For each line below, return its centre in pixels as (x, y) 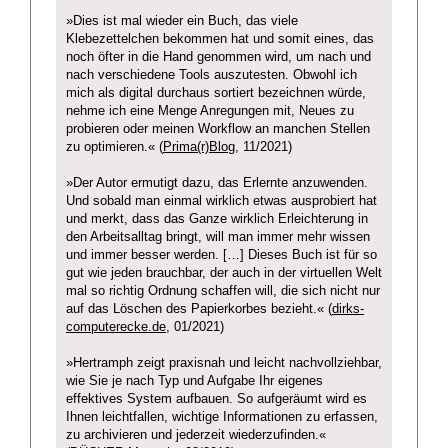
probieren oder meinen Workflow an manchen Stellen (218, 129)
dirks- (348, 309)
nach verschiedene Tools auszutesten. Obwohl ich (211, 75)
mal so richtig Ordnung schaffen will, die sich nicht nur (223, 291)
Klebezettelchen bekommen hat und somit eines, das (220, 39)
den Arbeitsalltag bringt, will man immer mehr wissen (218, 237)
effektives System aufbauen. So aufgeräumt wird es (216, 399)
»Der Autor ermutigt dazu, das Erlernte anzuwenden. (217, 183)
